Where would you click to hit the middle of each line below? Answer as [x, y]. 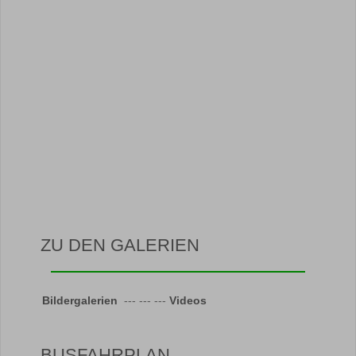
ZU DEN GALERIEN [120, 245]
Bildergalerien [81, 300]
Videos [190, 300]
